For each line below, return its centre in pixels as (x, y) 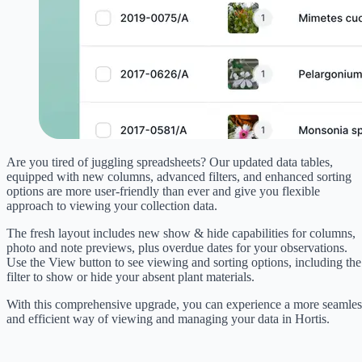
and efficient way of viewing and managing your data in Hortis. (168, 318)
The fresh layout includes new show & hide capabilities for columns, (181, 233)
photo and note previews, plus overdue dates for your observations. (177, 247)
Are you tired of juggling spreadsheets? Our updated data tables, (170, 162)
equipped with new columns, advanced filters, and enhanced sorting (179, 176)
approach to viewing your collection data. (112, 205)
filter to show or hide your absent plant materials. (130, 276)
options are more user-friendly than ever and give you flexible (163, 191)
